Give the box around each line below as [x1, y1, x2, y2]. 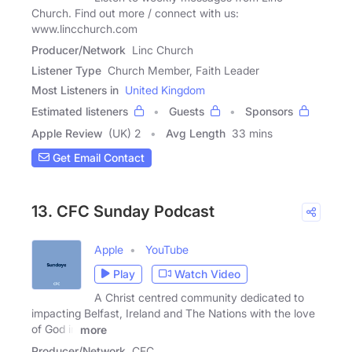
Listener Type [31, 63, 101, 77]
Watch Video [174, 267, 240, 281]
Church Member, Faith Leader [108, 63, 259, 77]
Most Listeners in [31, 82, 119, 97]
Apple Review [31, 126, 102, 140]
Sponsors [245, 104, 293, 118]
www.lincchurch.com [31, 21, 137, 35]
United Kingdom [125, 82, 205, 97]
